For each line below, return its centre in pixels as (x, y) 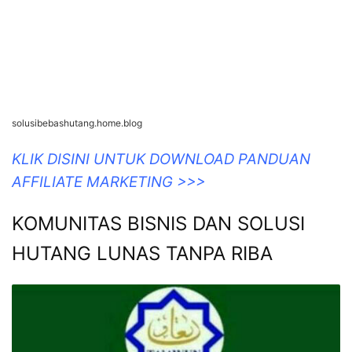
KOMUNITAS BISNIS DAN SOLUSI (158, 223)
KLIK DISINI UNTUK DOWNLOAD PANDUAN (161, 159)
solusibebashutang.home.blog (77, 123)
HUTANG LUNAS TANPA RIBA (142, 253)
